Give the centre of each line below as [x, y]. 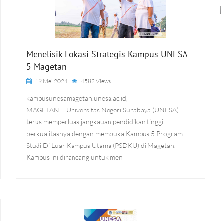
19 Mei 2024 [51, 81]
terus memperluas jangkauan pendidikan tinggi [95, 122]
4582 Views [96, 81]
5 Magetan [47, 66]
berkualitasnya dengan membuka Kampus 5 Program [105, 133]
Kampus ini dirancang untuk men [75, 157]
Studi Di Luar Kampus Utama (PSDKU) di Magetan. [101, 145]
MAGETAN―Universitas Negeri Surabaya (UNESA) [103, 110]
